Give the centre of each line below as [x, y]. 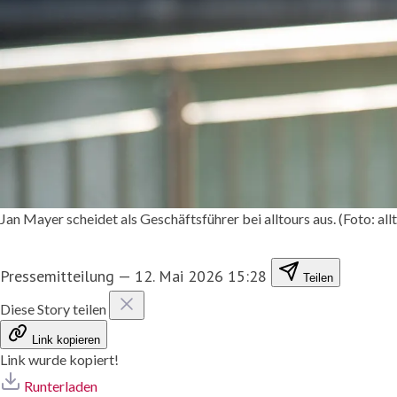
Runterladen [61, 385]
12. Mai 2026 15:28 [201, 276]
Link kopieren [66, 339]
